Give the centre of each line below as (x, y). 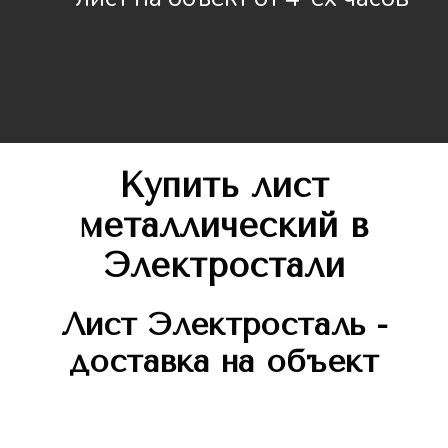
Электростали (224, 265)
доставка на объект (224, 361)
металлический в (224, 225)
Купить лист (224, 185)
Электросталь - (262, 324)
